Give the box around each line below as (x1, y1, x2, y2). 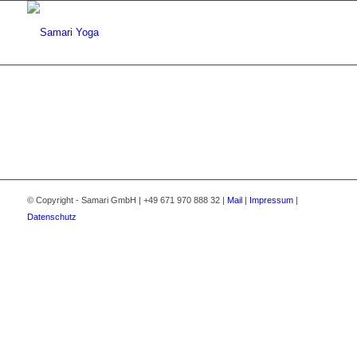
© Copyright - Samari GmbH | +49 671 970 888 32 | (26, 195, 227, 206)
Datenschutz (26, 212, 76, 222)
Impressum (249, 195, 293, 206)
